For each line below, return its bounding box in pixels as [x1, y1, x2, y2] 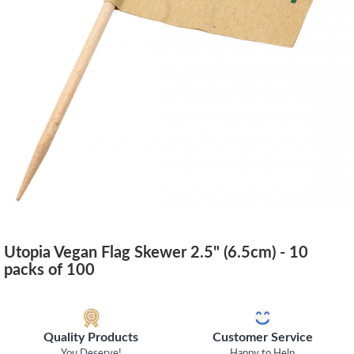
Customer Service [212, 331, 313, 344]
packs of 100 [4, 262, 95, 278]
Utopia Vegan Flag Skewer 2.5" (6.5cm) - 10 [4, 244, 308, 261]
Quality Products [43, 331, 139, 344]
